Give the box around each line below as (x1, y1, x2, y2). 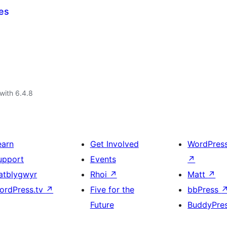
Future (90, 200, 114, 210)
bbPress (187, 184, 221, 195)
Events (90, 154, 116, 164)
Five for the (90, 184, 134, 195)
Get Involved (90, 139, 139, 149)
